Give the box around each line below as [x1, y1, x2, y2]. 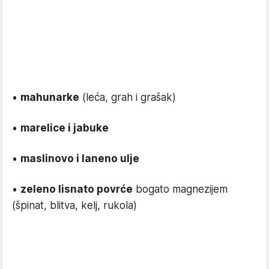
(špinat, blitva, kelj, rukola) [12, 199, 137, 212]
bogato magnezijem [133, 183, 228, 196]
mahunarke [20, 91, 79, 104]
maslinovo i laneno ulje [20, 153, 139, 165]
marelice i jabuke [20, 122, 109, 134]
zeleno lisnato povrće [20, 183, 133, 196]
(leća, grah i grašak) [79, 91, 176, 104]
